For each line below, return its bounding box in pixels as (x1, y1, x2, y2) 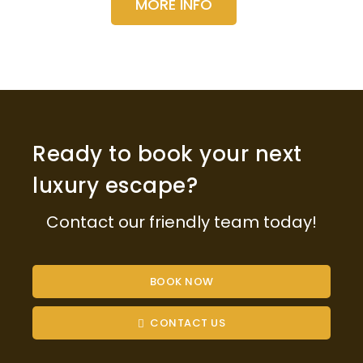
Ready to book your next (32, 139, 302, 169)
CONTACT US (150, 315, 226, 331)
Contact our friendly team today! (46, 211, 317, 234)
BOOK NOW (149, 274, 214, 290)
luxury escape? (32, 171, 198, 201)
